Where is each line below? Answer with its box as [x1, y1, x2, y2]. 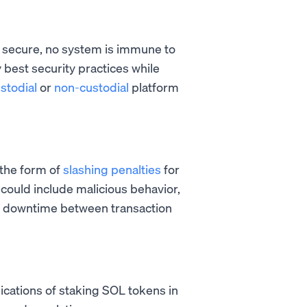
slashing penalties [63, 161, 161, 177]
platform [129, 79, 179, 95]
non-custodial [54, 79, 129, 95]
